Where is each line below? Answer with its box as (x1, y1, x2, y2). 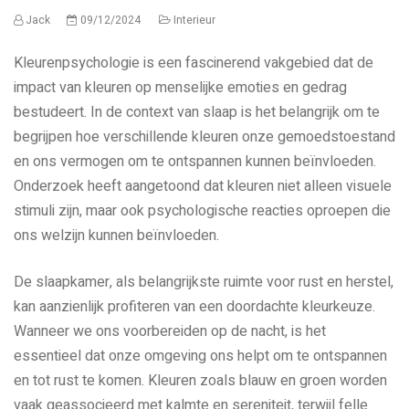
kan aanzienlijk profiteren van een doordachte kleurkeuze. (14, 295, 375, 318)
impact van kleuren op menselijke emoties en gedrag (14, 76, 347, 99)
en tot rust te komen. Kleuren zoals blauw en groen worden (14, 369, 387, 392)
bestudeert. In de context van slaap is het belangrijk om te (14, 100, 380, 123)
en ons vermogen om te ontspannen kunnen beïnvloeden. (14, 150, 376, 173)
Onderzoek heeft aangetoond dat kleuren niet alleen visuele (14, 174, 392, 197)
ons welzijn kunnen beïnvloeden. (14, 224, 219, 246)
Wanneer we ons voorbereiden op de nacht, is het (14, 320, 326, 342)
